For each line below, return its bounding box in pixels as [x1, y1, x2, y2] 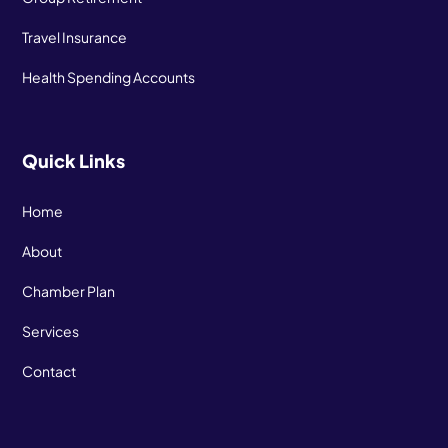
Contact [22, 362, 77, 381]
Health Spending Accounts [22, 67, 196, 86]
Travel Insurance [22, 27, 128, 46]
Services [22, 322, 80, 341]
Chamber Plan [22, 282, 116, 301]
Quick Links [22, 149, 126, 173]
